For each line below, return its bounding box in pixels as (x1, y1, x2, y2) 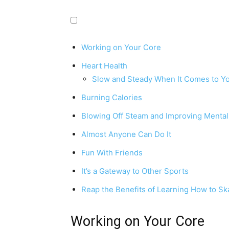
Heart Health (81, 61, 127, 71)
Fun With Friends (81, 148, 143, 157)
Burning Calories (81, 93, 142, 102)
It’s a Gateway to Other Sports (81, 166, 189, 176)
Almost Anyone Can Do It (81, 129, 171, 139)
